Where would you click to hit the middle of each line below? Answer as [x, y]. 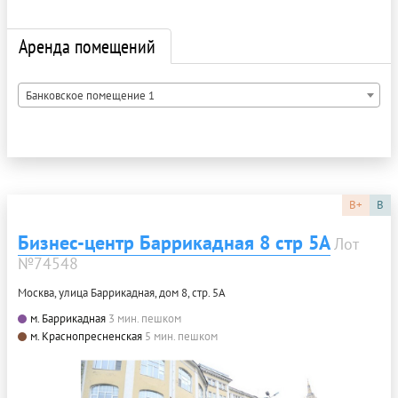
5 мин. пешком [181, 337]
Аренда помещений [87, 47]
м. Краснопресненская [86, 337]
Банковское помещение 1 [90, 96]
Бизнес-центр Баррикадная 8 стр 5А [174, 243]
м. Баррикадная [68, 319]
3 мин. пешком [145, 319]
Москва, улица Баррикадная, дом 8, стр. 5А [122, 293]
